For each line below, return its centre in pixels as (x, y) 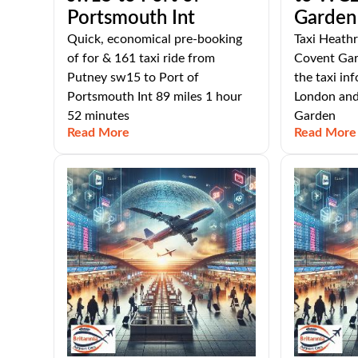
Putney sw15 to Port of (133, 78)
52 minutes (99, 116)
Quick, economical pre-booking (155, 39)
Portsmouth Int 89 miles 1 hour (155, 97)
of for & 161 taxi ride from (141, 58)
